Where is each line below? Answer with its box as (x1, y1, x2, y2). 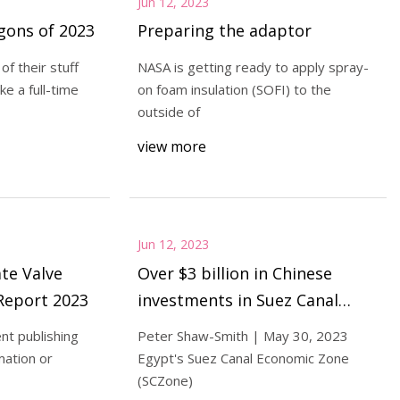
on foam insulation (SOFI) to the (137, 79, 331, 98)
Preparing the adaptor (137, 19, 312, 41)
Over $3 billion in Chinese (137, 262, 332, 284)
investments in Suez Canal (137, 288, 338, 311)
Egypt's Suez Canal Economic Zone (137, 349, 349, 368)
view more (137, 137, 206, 157)
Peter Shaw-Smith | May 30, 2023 (137, 327, 348, 346)
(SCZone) (137, 371, 193, 390)
